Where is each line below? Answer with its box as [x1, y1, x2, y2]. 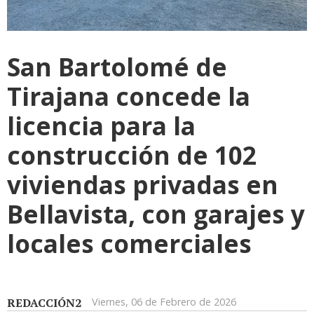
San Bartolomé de [7, 50, 227, 84]
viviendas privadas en [7, 168, 278, 202]
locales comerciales [7, 226, 252, 261]
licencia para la [7, 109, 196, 143]
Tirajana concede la [7, 79, 250, 114]
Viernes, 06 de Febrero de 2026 [92, 295, 236, 309]
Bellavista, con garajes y [7, 197, 305, 231]
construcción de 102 [7, 138, 257, 172]
